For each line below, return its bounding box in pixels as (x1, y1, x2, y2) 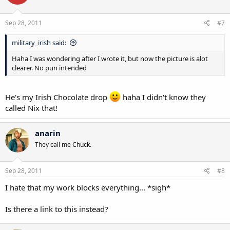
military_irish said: (12, 38, 66, 48)
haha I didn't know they (121, 91, 206, 102)
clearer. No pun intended (12, 63, 87, 73)
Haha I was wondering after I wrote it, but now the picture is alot (12, 54, 208, 64)
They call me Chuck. (35, 140, 91, 149)
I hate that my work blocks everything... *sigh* (5, 182, 170, 193)
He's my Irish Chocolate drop (5, 91, 109, 102)
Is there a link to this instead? (5, 204, 108, 215)
